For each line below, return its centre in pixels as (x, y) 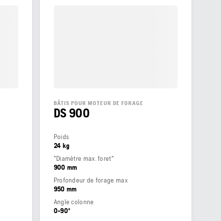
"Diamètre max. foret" (84, 158)
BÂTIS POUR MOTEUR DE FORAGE (98, 103)
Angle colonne (74, 202)
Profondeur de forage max (91, 180)
